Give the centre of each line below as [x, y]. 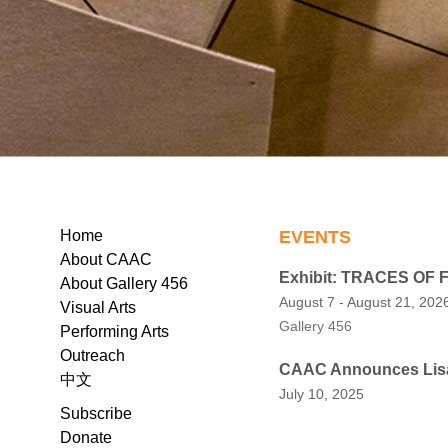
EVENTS [314, 237]
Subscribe [96, 414]
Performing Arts [114, 332]
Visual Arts [98, 308]
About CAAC [106, 260]
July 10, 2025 [321, 394]
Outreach [92, 356]
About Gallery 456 [124, 284]
